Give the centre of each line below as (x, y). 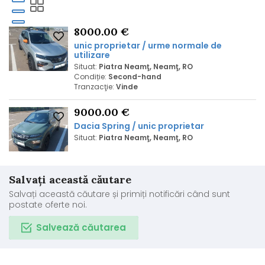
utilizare (92, 55)
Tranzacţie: (94, 87)
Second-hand (135, 77)
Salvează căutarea (81, 227)
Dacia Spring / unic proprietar (139, 126)
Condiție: (90, 77)
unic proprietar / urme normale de (148, 46)
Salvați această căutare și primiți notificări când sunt (119, 194)
